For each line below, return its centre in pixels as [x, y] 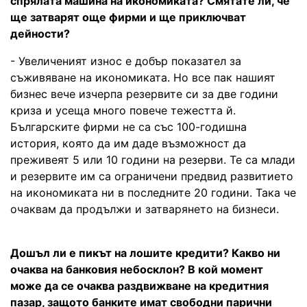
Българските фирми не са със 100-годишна [128, 126]
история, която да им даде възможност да [128, 143]
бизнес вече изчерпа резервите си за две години [144, 94]
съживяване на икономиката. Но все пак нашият [143, 77]
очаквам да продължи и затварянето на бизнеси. [145, 209]
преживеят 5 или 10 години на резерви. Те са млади [153, 159]
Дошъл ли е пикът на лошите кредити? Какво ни [145, 253]
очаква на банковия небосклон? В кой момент [137, 269]
